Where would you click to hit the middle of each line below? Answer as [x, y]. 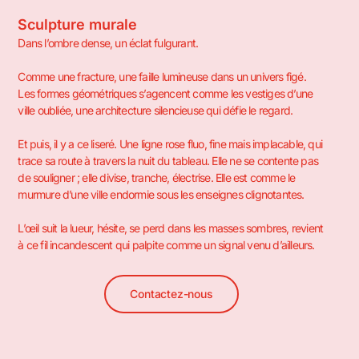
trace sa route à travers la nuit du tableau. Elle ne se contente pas [168, 161]
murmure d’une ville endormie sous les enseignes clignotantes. [161, 195]
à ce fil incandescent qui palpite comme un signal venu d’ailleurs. [166, 245]
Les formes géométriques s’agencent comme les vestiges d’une [165, 94]
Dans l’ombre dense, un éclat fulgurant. [108, 43]
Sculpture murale [78, 25]
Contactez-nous [171, 293]
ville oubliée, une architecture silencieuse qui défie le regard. [155, 111]
